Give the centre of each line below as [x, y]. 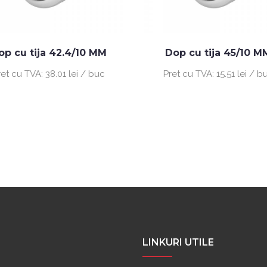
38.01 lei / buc [75, 74]
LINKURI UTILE [178, 242]
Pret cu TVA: [190, 74]
